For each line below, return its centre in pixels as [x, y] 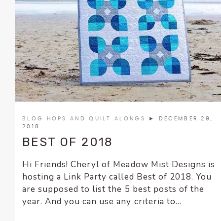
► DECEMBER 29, [181, 119]
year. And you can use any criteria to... [102, 202]
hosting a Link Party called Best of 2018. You [117, 177]
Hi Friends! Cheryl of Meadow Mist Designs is [119, 165]
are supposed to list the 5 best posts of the [113, 189]
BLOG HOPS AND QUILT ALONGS [86, 119]
